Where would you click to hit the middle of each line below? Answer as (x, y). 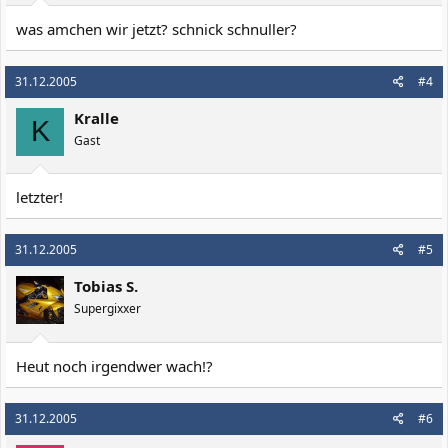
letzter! (39, 197)
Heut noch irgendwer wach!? (114, 365)
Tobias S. (106, 286)
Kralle (96, 117)
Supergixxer (107, 308)
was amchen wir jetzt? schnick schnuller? (156, 28)
